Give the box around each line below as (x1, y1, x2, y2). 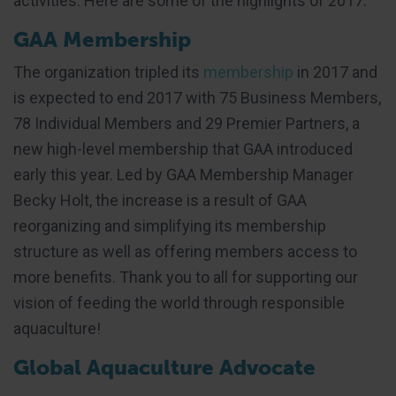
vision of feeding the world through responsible (13, 293, 345, 313)
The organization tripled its (13, 63, 203, 82)
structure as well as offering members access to (13, 242, 357, 262)
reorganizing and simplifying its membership (13, 217, 326, 236)
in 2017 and (293, 63, 377, 82)
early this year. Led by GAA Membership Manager (13, 165, 354, 185)
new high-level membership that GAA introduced (13, 140, 353, 159)
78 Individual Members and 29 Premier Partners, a (13, 114, 360, 133)
